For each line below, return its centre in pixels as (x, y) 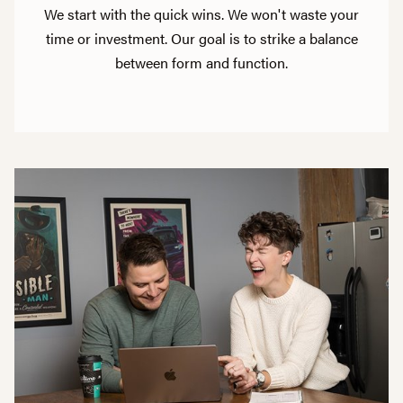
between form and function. (201, 62)
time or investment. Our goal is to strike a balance (201, 38)
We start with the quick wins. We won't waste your (201, 13)
